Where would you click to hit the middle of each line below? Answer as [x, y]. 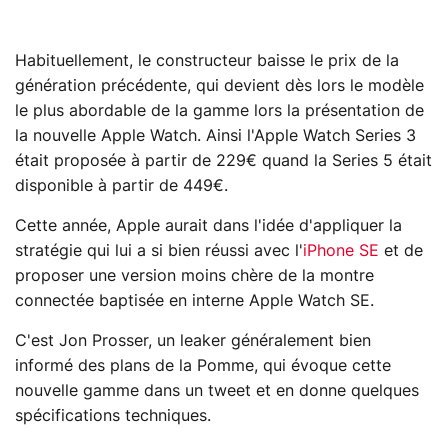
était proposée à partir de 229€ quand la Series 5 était [223, 161]
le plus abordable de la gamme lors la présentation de [219, 111]
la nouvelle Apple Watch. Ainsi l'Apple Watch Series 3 [215, 136]
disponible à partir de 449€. [121, 186]
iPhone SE [341, 251]
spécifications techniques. [113, 416]
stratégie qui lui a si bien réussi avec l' [159, 251]
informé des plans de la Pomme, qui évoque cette [203, 366]
